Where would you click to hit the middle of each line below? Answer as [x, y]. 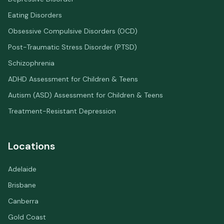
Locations [31, 146]
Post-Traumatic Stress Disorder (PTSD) [72, 47]
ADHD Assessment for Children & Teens [73, 79]
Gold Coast [27, 217]
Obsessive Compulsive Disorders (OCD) [73, 31]
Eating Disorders [35, 15]
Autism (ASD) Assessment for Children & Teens [85, 95]
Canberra [23, 201]
